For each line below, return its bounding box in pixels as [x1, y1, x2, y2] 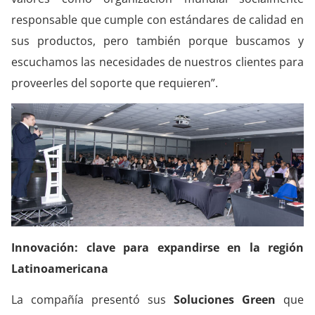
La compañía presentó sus [11, 291, 174, 307]
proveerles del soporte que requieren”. [11, 75, 218, 91]
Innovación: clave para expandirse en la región [11, 239, 304, 255]
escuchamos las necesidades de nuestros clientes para [11, 53, 304, 70]
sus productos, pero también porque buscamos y [11, 32, 304, 49]
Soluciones [174, 291, 234, 307]
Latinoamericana [11, 260, 108, 276]
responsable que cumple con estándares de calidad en [11, 11, 304, 27]
